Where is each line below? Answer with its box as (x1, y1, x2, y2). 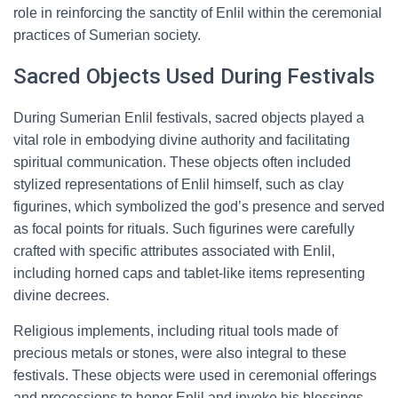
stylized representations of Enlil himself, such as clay (13, 177, 344, 192)
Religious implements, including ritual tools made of (13, 323, 338, 338)
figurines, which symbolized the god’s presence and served (13, 199, 385, 214)
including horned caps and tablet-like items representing (13, 266, 365, 281)
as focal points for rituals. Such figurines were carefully (13, 221, 354, 236)
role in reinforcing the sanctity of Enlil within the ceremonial (13, 5, 382, 20)
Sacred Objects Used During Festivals (13, 64, 375, 89)
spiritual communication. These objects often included (13, 155, 351, 170)
